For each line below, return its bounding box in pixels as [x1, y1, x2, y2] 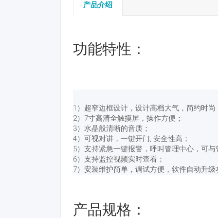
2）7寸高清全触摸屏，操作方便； [73, 114, 183, 123]
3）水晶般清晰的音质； [73, 124, 150, 133]
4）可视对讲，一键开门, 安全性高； [73, 134, 190, 144]
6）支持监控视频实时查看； [73, 155, 164, 164]
